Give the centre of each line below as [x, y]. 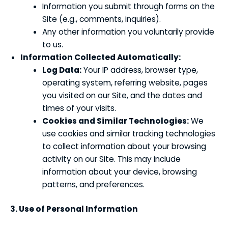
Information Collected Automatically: [101, 57]
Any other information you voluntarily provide [129, 32]
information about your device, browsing [120, 172]
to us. [53, 44]
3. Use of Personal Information [74, 209]
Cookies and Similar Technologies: [116, 121]
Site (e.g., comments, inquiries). [102, 19]
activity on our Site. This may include [112, 159]
